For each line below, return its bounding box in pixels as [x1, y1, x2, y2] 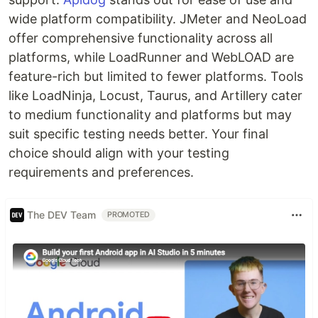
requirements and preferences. [9, 164, 194, 180]
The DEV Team [27, 209, 96, 221]
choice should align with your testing [9, 145, 229, 160]
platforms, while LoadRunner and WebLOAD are [9, 49, 294, 65]
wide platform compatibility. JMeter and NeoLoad [9, 11, 307, 26]
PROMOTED [107, 209, 150, 219]
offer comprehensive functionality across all [9, 30, 273, 45]
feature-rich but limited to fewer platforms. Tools [9, 68, 303, 84]
